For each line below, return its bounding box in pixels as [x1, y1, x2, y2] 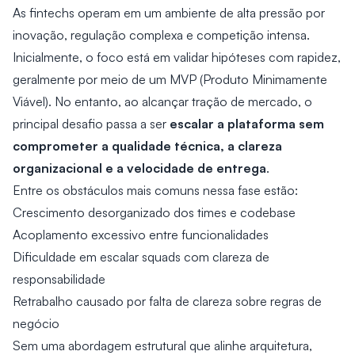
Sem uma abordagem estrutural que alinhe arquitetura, [13, 338, 312, 353]
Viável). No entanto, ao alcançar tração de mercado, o [13, 94, 312, 109]
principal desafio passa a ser [13, 116, 170, 132]
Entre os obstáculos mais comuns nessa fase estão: [13, 182, 298, 198]
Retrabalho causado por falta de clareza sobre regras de [13, 293, 322, 309]
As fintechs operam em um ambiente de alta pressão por [13, 5, 325, 21]
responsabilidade [13, 271, 105, 287]
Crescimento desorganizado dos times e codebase [13, 204, 296, 220]
